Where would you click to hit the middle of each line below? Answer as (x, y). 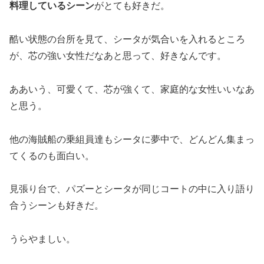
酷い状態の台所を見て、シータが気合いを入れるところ (127, 39)
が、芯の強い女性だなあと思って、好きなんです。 (118, 56)
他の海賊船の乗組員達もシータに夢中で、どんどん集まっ (132, 139)
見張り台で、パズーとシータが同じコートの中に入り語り (132, 189)
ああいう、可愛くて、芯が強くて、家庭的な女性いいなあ (132, 89)
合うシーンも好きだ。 (57, 206)
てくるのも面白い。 (52, 156)
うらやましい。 (42, 239)
